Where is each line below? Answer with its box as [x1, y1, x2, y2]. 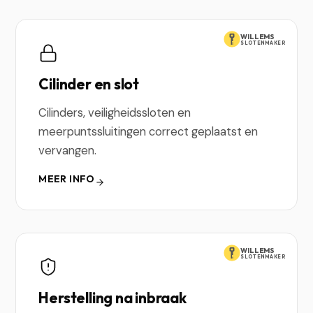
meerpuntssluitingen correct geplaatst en [38, 124, 259, 139]
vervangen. [38, 143, 97, 158]
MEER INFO [38, 173, 95, 185]
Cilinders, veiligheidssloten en [38, 105, 191, 120]
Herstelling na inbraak [38, 289, 187, 307]
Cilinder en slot [38, 75, 140, 93]
